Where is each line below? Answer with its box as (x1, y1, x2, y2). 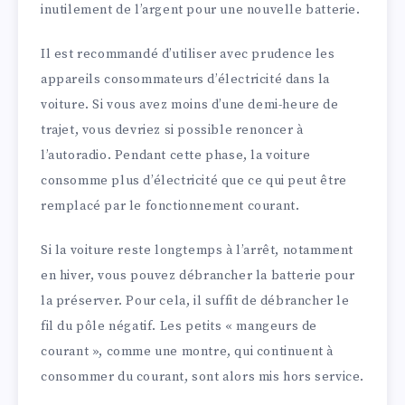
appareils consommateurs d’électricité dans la (41, 71, 331, 89)
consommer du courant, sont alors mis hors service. (41, 369, 365, 386)
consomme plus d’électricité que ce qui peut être (41, 173, 347, 190)
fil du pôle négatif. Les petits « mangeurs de (41, 318, 318, 335)
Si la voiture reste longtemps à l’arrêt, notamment (41, 242, 354, 259)
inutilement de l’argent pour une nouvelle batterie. (41, 2, 361, 19)
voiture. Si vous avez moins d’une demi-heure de (41, 97, 339, 114)
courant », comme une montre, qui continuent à (41, 344, 334, 361)
